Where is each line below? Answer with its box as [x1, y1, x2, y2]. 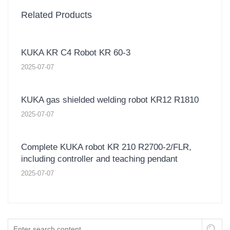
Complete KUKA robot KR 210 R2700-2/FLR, [21, 142, 191, 152]
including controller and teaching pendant [21, 154, 178, 164]
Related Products [21, 9, 92, 20]
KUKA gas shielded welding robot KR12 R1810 [21, 94, 199, 105]
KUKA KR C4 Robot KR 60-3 [21, 47, 130, 57]
